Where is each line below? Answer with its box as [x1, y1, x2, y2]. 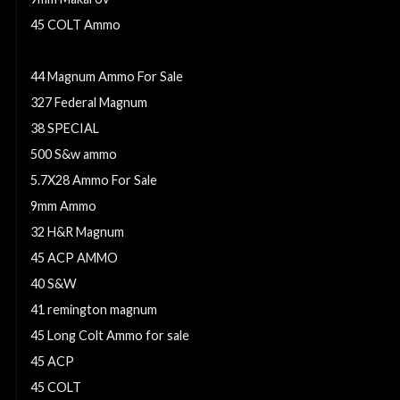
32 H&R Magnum [30, 223, 124, 239]
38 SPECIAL [30, 120, 99, 136]
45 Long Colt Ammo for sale [30, 327, 189, 343]
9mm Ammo [30, 197, 96, 213]
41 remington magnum [30, 301, 157, 317]
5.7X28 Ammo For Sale [30, 171, 157, 187]
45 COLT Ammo [30, 16, 121, 32]
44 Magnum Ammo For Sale [30, 68, 183, 84]
